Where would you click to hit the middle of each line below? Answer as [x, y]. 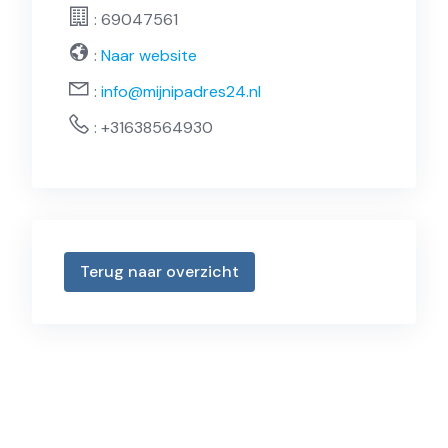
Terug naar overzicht [159, 271]
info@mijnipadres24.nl [181, 91]
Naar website [147, 55]
